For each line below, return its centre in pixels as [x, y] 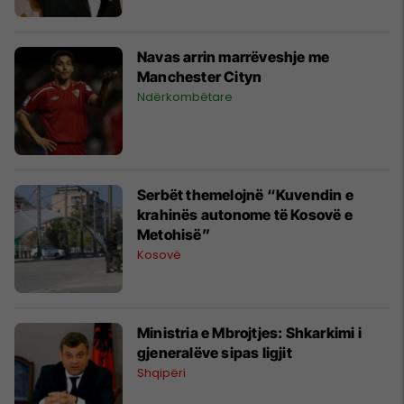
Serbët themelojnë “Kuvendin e [245, 194]
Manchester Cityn [200, 76]
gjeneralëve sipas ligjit [215, 352]
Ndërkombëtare [185, 96]
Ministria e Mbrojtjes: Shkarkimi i [249, 332]
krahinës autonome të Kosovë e [245, 214]
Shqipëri [161, 372]
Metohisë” [174, 234]
